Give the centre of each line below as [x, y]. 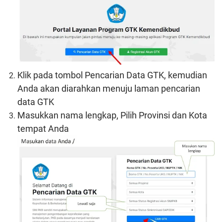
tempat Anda [43, 128]
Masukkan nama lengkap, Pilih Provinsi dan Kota [112, 115]
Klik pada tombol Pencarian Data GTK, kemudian [112, 75]
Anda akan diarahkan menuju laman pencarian [109, 88]
